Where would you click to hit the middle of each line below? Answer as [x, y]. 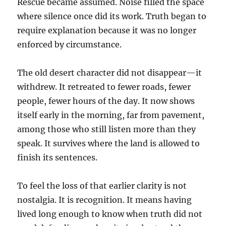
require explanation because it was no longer [107, 30]
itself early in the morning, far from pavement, [111, 115]
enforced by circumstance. [70, 44]
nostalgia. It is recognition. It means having [105, 200]
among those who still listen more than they [107, 129]
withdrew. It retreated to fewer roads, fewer [104, 87]
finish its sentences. [58, 157]
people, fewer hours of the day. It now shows [106, 101]
